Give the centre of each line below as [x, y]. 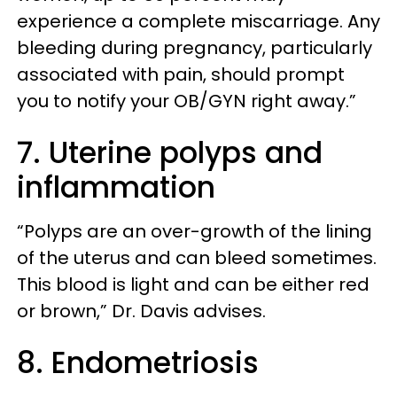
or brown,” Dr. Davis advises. [141, 311]
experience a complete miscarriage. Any [198, 21]
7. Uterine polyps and [170, 153]
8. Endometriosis [138, 363]
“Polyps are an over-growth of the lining [195, 231]
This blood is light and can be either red [193, 284]
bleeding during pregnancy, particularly [195, 48]
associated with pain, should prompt [181, 74]
